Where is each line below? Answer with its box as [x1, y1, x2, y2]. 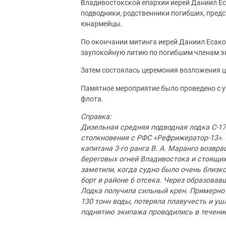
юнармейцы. [81, 20, 123, 29]
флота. [81, 94, 103, 103]
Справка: [81, 112, 111, 122]
